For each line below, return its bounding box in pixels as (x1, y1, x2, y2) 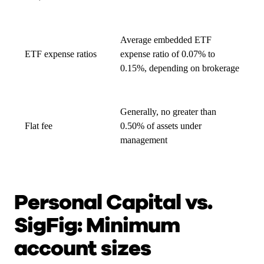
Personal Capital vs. (14, 188, 212, 217)
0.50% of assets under (120, 121, 202, 131)
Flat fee (25, 121, 52, 131)
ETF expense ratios (25, 49, 97, 59)
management (120, 135, 167, 145)
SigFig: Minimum (14, 211, 180, 240)
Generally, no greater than (120, 107, 216, 117)
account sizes (14, 234, 151, 263)
